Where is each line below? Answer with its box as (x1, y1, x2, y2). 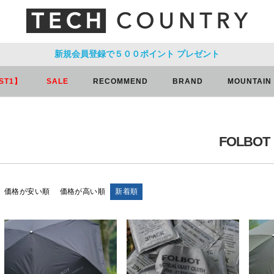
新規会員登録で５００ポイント (54, 49, 174, 59)
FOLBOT (218, 134, 270, 149)
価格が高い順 (59, 187, 106, 196)
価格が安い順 (4, 187, 50, 196)
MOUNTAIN (228, 77, 272, 86)
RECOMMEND (93, 77, 148, 86)
